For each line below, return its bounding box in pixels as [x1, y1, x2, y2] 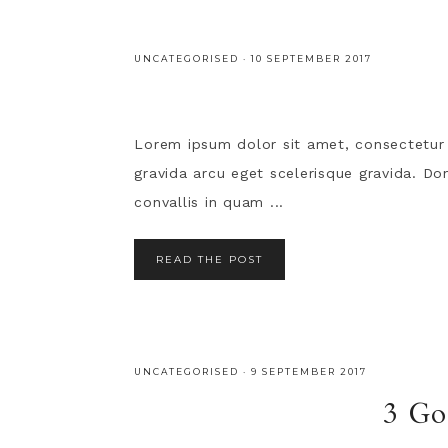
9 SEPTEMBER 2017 [251, 365, 368, 377]
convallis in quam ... [134, 194, 285, 210]
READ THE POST [156, 253, 264, 266]
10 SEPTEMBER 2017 [251, 53, 373, 64]
